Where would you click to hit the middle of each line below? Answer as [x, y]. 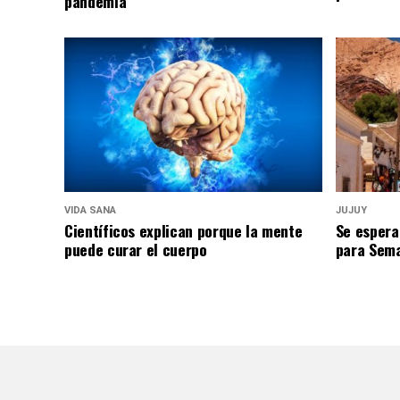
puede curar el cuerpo [136, 250]
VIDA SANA [90, 211]
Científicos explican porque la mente [183, 231]
